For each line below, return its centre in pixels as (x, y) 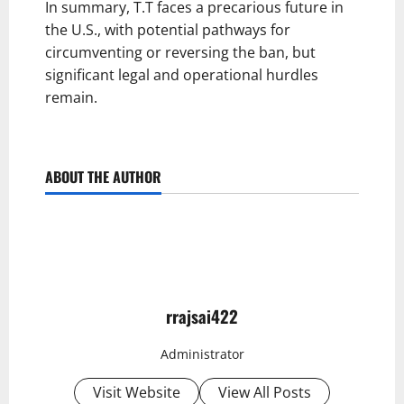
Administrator (202, 354)
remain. (71, 97)
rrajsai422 (202, 316)
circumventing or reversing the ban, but (180, 52)
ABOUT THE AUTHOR (103, 176)
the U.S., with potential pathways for (168, 29)
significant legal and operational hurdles (182, 74)
